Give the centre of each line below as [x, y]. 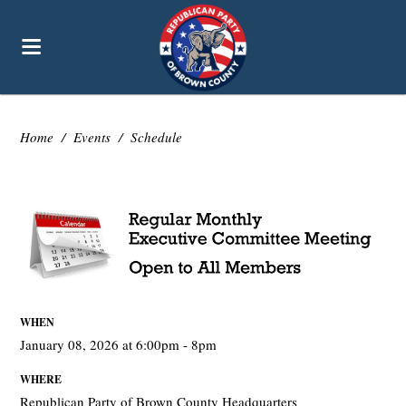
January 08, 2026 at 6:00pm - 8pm [119, 344]
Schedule [157, 137]
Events [92, 137]
